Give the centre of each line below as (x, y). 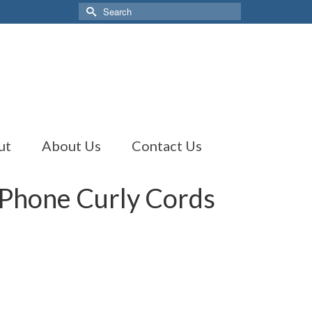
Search (94, 9)
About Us (71, 146)
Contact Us (166, 146)
